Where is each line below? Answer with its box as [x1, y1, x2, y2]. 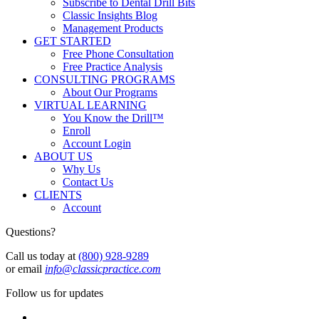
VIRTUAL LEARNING [34, 98, 147, 111]
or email [6, 262, 45, 275]
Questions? [6, 225, 56, 238]
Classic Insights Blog [63, 9, 157, 21]
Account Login [63, 137, 131, 150]
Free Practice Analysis [63, 60, 162, 73]
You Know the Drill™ [63, 111, 164, 124]
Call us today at [6, 249, 78, 262]
